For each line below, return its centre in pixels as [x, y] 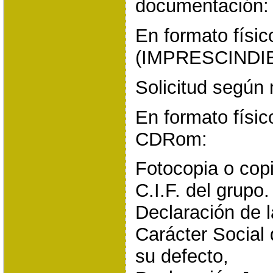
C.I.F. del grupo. [202, 191]
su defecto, [182, 257]
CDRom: [171, 139]
